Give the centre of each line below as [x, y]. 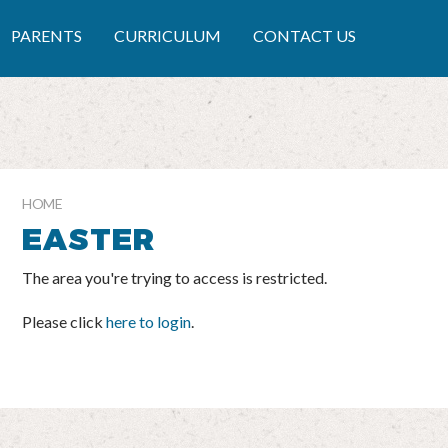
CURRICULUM [167, 36]
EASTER [89, 237]
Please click [64, 321]
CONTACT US [304, 36]
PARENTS [46, 36]
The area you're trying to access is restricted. [174, 277]
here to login [148, 321]
